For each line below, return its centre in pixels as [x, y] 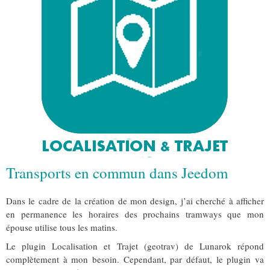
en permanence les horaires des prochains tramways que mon [135, 214]
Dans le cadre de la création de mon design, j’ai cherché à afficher [135, 201]
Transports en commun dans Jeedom [117, 173]
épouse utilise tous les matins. [62, 228]
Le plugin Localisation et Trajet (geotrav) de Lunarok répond [135, 246]
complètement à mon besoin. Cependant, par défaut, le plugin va [135, 259]
